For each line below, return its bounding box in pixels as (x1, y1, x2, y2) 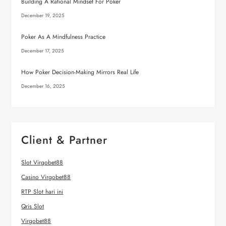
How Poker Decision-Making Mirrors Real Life (21, 68, 139, 77)
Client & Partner (21, 132, 108, 148)
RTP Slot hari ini (21, 187, 64, 196)
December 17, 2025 (21, 47, 65, 54)
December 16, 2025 (21, 83, 66, 90)
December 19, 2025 (21, 12, 65, 19)
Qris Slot (21, 202, 44, 211)
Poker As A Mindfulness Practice (21, 32, 106, 41)
